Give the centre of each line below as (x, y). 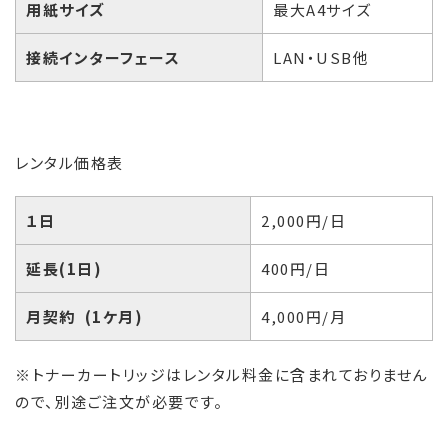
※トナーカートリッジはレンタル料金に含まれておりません (221, 375)
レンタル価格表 (69, 163)
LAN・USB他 (321, 58)
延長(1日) (64, 269)
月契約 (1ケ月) (84, 317)
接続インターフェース (103, 58)
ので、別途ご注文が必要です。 (119, 402)
